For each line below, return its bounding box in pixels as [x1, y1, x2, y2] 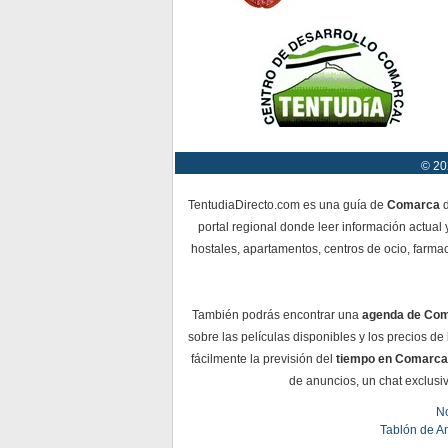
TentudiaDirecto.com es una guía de [188, 198, 387, 212]
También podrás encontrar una [191, 308, 362, 322]
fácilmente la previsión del [191, 352, 336, 366]
